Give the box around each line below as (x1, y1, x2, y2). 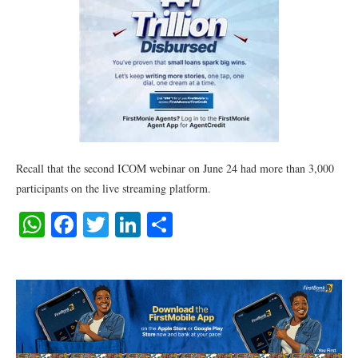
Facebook (77, 207, 175, 241)
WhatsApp (45, 207, 153, 241)
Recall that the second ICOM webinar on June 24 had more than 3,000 (16, 161, 334, 176)
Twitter (109, 207, 182, 241)
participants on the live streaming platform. (16, 181, 211, 196)
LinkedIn (141, 207, 234, 241)
